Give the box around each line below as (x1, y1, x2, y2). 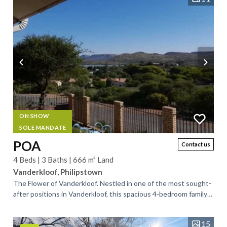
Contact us (181, 141, 210, 147)
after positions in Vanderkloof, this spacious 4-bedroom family (13, 190, 207, 198)
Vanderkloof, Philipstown (13, 167, 102, 176)
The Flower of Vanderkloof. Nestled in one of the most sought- (13, 179, 211, 187)
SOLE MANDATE (19, 124, 66, 131)
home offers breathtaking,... (13, 200, 100, 209)
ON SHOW (19, 112, 50, 119)
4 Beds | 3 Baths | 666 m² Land (13, 155, 113, 164)
